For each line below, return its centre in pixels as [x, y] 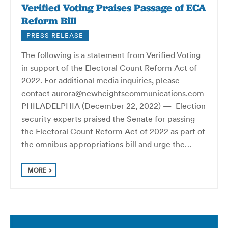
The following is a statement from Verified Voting [111, 55]
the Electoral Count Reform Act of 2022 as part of [113, 131]
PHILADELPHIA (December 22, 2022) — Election [113, 106]
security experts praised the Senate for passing [108, 118]
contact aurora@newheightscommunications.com [113, 93]
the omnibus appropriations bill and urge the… [107, 144]
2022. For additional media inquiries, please [101, 80]
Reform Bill [49, 21]
